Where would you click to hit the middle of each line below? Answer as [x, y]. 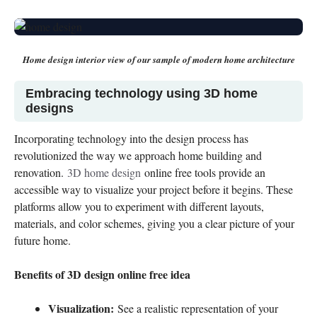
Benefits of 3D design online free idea [102, 274]
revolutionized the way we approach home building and [138, 155]
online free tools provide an [203, 172]
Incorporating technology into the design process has [131, 138]
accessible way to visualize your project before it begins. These [154, 189]
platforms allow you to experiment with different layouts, [139, 206]
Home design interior [64, 59]
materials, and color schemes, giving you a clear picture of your [154, 223]
